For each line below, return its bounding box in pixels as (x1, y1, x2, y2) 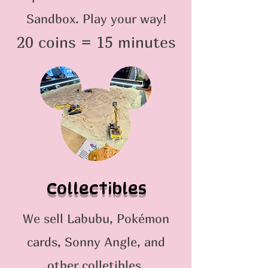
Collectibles (46, 179, 147, 198)
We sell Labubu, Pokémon (22, 211, 169, 226)
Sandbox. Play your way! (26, 11, 166, 26)
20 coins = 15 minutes (17, 33, 176, 51)
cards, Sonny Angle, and (26, 234, 165, 249)
